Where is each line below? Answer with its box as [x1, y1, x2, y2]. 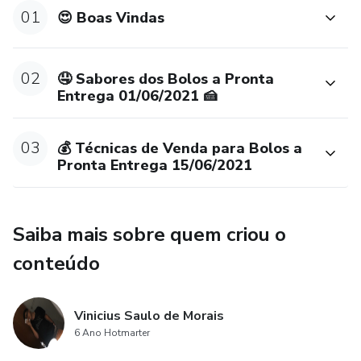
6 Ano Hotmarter [74, 326, 150, 340]
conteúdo [13, 251, 100, 277]
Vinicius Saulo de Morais [74, 307, 224, 326]
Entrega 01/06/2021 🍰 [57, 85, 218, 106]
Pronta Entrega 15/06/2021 [57, 156, 253, 176]
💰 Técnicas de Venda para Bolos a [57, 139, 303, 159]
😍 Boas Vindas [57, 7, 165, 27]
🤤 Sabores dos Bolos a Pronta [57, 68, 275, 89]
